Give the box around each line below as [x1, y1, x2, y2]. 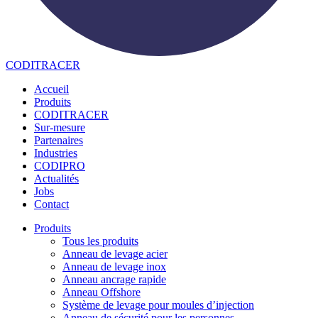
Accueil [34, 83, 69, 95]
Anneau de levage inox [62, 261, 166, 273]
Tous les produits [62, 235, 138, 247]
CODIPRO [34, 160, 85, 172]
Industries [34, 147, 77, 159]
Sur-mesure [34, 121, 85, 133]
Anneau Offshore [62, 286, 141, 298]
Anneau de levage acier [62, 248, 168, 260]
